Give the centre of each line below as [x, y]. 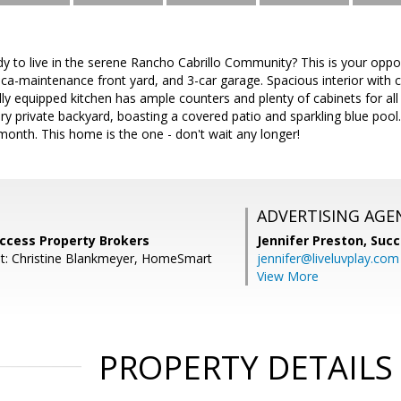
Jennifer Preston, [314, 240]
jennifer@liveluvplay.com [328, 258]
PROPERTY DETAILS [245, 367]
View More [288, 276]
